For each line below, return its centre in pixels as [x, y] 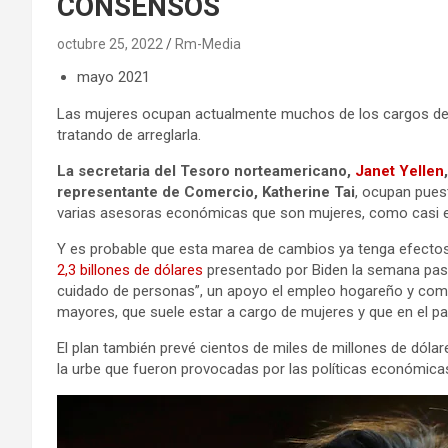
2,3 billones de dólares [130, 269]
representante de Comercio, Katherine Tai [206, 191]
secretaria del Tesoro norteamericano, [216, 170]
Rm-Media [208, 43]
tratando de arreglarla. [129, 134]
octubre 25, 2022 [110, 43]
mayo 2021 [113, 76]
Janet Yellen [399, 170]
